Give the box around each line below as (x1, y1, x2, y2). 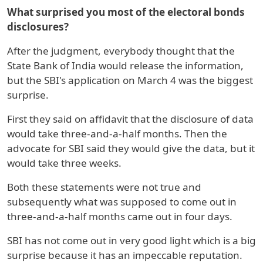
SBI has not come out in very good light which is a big (7, 234, 256, 248)
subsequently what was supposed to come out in (7, 195, 237, 209)
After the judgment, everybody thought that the (7, 44, 235, 58)
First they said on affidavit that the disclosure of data (7, 112, 254, 126)
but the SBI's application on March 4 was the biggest (7, 73, 253, 87)
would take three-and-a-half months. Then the (7, 127, 227, 141)
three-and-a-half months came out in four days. (7, 210, 232, 224)
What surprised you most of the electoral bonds (7, 5, 245, 19)
